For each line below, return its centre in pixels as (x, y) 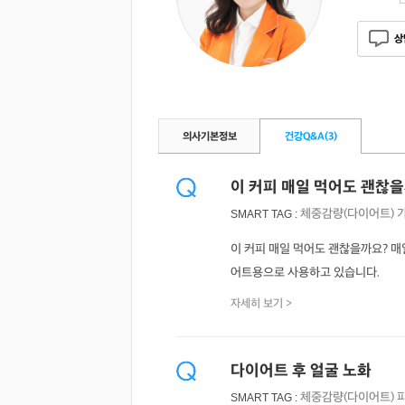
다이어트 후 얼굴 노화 (301, 371)
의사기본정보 (209, 137)
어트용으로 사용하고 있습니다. (305, 273)
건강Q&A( (306, 137)
